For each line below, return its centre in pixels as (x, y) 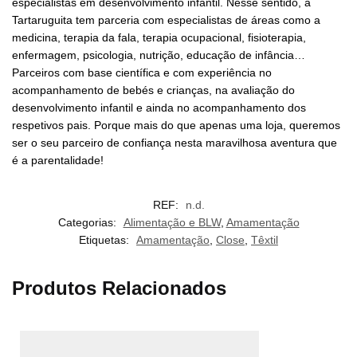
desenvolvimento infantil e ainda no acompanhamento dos (159, 107)
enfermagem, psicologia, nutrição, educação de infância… (159, 55)
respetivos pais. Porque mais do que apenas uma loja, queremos (176, 125)
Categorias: (88, 222)
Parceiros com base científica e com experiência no (142, 72)
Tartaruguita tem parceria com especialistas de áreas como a (166, 20)
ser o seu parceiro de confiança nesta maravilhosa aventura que (175, 142)
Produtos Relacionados (119, 288)
